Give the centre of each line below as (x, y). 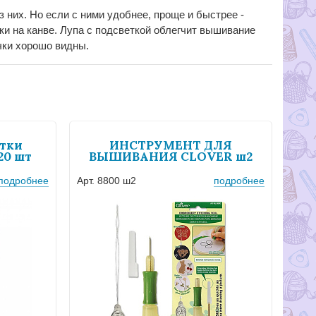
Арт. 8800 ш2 (107, 180)
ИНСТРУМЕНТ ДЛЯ (171, 145)
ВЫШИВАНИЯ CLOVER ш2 (171, 156)
